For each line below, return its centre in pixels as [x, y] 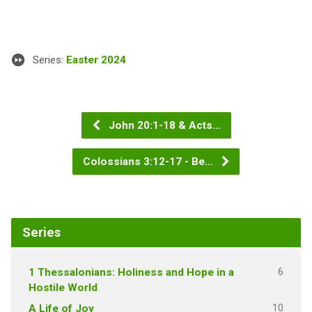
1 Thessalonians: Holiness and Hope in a [131, 272]
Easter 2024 [96, 60]
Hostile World [63, 287]
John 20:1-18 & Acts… [163, 125]
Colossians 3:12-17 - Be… [149, 161]
